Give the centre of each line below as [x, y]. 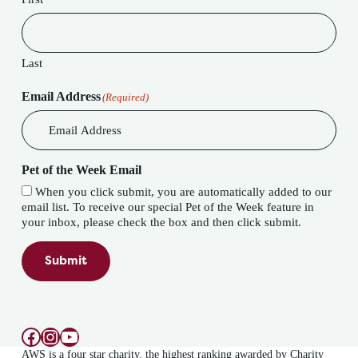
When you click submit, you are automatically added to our [183, 192]
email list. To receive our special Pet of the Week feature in [84, 207]
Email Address [61, 97]
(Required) [125, 97]
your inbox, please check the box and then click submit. [161, 223]
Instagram [78, 336]
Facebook [58, 336]
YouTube [94, 336]
